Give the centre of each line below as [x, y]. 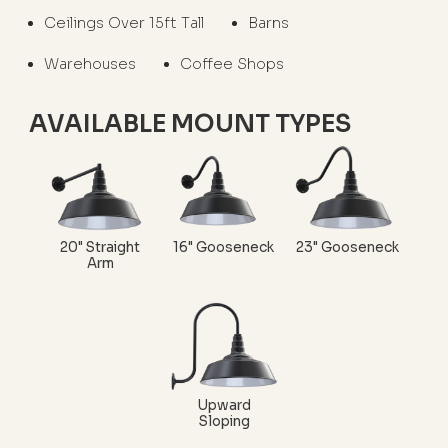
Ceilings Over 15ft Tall [123, 22]
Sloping [224, 422]
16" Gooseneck [224, 247]
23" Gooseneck [348, 247]
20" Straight [100, 247]
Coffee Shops [232, 63]
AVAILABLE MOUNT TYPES [190, 124]
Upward [224, 406]
